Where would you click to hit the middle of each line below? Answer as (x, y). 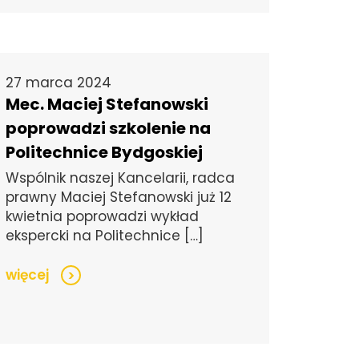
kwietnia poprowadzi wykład (103, 217)
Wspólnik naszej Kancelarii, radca (121, 178)
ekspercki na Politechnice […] (105, 236)
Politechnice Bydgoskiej (105, 153)
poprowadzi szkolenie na (109, 129)
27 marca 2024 (59, 83)
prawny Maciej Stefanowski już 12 (119, 198)
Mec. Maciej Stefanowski (107, 105)
